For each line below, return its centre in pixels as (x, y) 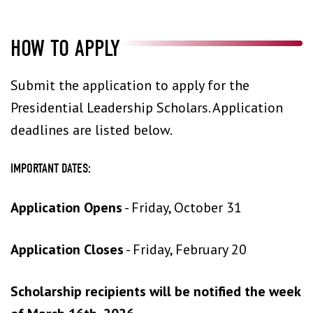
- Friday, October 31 (182, 208)
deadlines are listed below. (93, 130)
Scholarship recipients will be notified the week (155, 291)
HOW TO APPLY (65, 48)
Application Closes (67, 249)
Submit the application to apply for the (130, 85)
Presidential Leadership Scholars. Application (147, 108)
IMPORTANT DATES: (52, 168)
